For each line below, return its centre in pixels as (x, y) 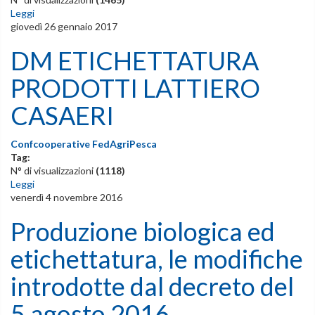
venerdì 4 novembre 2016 (66, 197)
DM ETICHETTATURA (135, 60)
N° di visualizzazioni (53, 170)
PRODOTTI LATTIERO (135, 88)
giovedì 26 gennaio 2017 (64, 26)
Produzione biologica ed (143, 231)
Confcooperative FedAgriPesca (84, 143)
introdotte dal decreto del (152, 286)
